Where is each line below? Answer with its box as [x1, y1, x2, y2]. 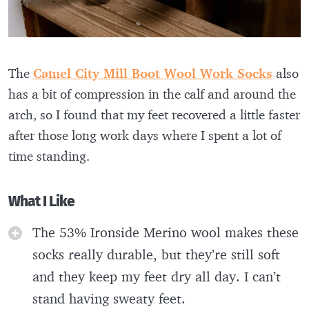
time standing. [8, 147, 90, 164]
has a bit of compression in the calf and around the [8, 85, 296, 102]
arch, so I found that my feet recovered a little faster [8, 106, 300, 123]
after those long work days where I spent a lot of [8, 126, 281, 143]
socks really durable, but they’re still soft [32, 245, 280, 263]
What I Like [8, 192, 74, 210]
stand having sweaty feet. [32, 289, 190, 307]
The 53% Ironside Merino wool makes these [32, 223, 299, 241]
